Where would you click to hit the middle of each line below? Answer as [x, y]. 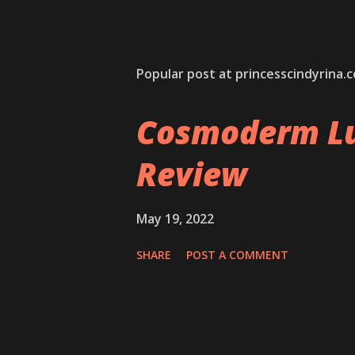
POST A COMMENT [237, 255]
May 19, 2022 [175, 219]
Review [192, 174]
